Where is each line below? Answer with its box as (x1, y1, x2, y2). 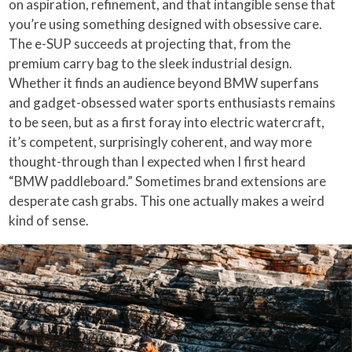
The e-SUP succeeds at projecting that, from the (9, 35, 291, 52)
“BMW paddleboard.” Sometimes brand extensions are (9, 172, 327, 189)
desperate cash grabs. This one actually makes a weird (9, 192, 325, 209)
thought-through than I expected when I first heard (9, 152, 306, 170)
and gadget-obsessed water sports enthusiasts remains (9, 93, 336, 111)
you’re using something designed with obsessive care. (9, 15, 323, 32)
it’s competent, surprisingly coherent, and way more (9, 133, 313, 150)
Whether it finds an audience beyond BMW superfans (9, 74, 320, 91)
